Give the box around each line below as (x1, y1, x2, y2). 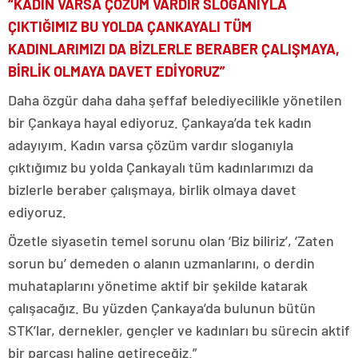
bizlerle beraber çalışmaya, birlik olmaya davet (8, 181, 296, 198)
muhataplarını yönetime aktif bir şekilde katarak (8, 276, 308, 294)
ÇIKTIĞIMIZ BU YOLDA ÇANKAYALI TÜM (8, 18, 252, 35)
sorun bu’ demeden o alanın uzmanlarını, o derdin (8, 254, 315, 272)
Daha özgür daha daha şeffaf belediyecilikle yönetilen (8, 91, 342, 109)
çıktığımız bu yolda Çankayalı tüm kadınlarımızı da (8, 158, 313, 176)
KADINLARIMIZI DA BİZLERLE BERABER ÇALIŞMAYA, (8, 40, 340, 58)
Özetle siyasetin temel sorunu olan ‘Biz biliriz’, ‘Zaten (8, 232, 334, 249)
